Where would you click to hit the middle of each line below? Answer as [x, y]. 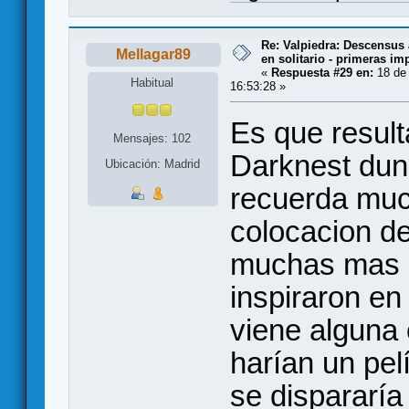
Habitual [152, 83]
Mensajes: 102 [152, 138]
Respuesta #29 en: [322, 72]
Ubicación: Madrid [152, 163]
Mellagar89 [153, 54]
